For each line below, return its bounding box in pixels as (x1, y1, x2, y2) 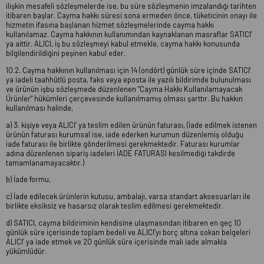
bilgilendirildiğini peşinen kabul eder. (6, 48, 126, 58)
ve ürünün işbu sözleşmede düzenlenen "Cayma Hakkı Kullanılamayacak (6, 84, 242, 94)
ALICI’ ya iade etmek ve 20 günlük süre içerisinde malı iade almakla (6, 237, 227, 246)
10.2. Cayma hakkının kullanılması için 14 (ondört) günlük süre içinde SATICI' (6, 65, 250, 75)
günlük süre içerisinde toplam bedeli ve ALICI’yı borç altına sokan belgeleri (6, 227, 250, 237)
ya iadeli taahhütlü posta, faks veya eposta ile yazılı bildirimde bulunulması (6, 74, 251, 84)
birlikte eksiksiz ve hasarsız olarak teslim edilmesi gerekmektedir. (6, 201, 223, 211)
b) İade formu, (6, 174, 51, 184)
